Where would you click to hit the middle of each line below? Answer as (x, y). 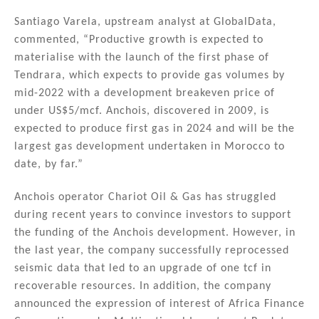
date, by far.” (49, 165)
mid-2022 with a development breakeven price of (145, 94)
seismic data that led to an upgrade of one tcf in (143, 269)
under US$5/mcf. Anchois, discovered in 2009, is (142, 111)
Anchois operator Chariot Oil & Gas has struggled (145, 198)
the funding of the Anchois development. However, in (155, 233)
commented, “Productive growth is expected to (139, 40)
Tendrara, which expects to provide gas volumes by (150, 76)
